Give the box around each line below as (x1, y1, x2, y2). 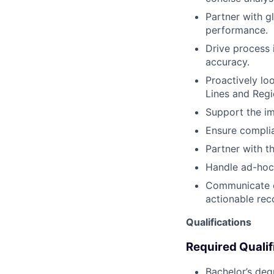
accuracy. (206, 55, 250, 68)
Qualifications (186, 215, 251, 228)
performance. (206, 23, 268, 36)
